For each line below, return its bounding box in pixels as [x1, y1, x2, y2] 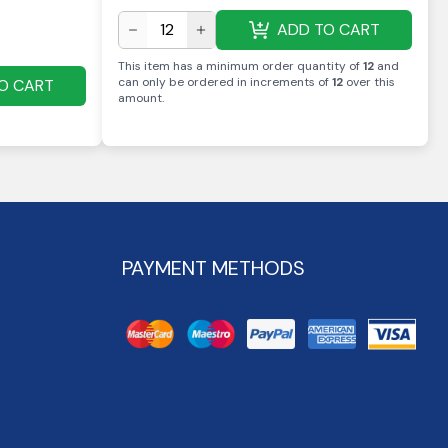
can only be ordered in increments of [118, 74, 329, 90]
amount [118, 90, 162, 106]
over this [343, 74, 395, 90]
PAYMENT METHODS [122, 255, 305, 281]
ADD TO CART [276, 19, 380, 40]
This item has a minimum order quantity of [118, 58, 360, 74]
